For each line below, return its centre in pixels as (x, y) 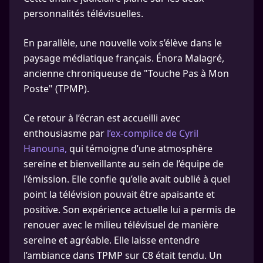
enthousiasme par (65, 134)
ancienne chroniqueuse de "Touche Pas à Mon (126, 74)
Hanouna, (45, 149)
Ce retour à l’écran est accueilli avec (102, 118)
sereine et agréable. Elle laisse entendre (112, 240)
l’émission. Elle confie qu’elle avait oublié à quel (127, 179)
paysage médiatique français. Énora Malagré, (124, 58)
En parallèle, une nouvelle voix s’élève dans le (123, 43)
